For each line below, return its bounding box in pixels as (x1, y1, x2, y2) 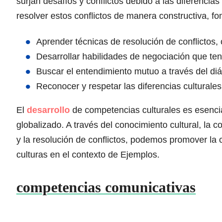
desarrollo (27, 105, 70, 115)
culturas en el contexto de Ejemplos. (16, 150, 160, 160)
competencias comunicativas (16, 178, 196, 195)
